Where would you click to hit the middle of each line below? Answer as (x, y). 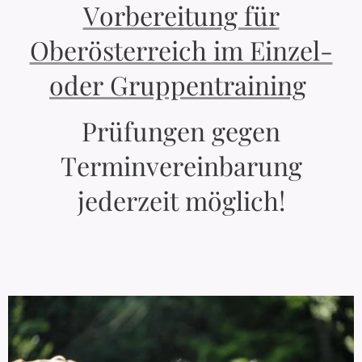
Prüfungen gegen (181, 131)
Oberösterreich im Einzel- (181, 50)
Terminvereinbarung (181, 166)
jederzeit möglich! (181, 200)
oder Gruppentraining (178, 85)
